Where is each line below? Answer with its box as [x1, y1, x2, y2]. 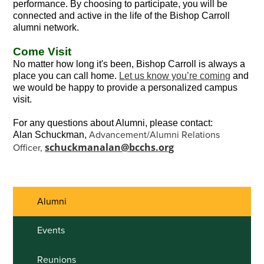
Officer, [13, 142, 45, 154]
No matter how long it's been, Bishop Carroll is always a [13, 59, 246, 69]
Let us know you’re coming [119, 71, 231, 81]
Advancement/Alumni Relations [89, 129, 220, 141]
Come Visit [13, 45, 72, 58]
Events [37, 225, 65, 237]
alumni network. [13, 22, 80, 32]
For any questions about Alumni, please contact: [13, 118, 213, 128]
